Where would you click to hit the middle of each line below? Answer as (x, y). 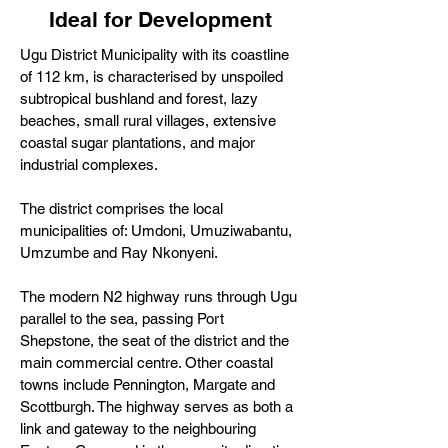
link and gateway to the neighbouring (138, 428)
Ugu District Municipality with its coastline (154, 54)
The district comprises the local (121, 208)
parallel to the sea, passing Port (122, 318)
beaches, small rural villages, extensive (148, 120)
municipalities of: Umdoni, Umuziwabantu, (156, 230)
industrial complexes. (89, 164)
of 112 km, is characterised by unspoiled (151, 76)
